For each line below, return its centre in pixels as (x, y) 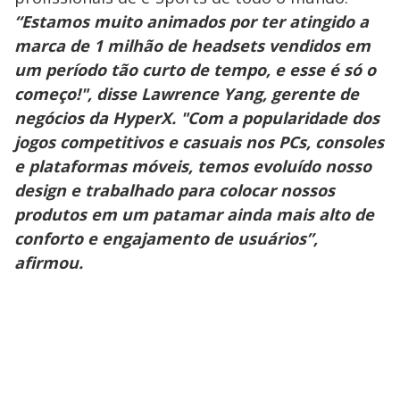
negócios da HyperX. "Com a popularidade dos (197, 117)
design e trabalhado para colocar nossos (175, 190)
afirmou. (49, 262)
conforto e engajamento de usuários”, (166, 238)
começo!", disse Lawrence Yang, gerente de (187, 93)
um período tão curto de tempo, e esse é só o (195, 69)
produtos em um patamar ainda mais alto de (194, 214)
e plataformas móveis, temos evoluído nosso (193, 166)
